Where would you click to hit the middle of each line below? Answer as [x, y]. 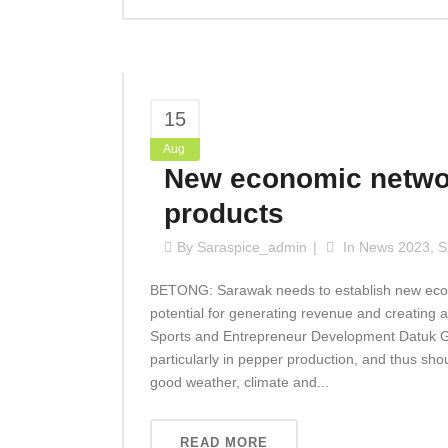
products [224, 213]
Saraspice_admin [252, 247]
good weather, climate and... [239, 382]
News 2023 [394, 247]
